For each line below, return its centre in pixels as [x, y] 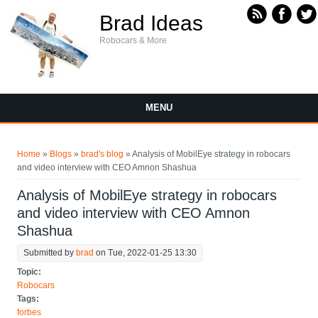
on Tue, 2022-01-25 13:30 [146, 253]
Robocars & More [133, 40]
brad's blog [103, 154]
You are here [51, 144]
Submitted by [50, 253]
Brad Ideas [151, 23]
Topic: [31, 272]
